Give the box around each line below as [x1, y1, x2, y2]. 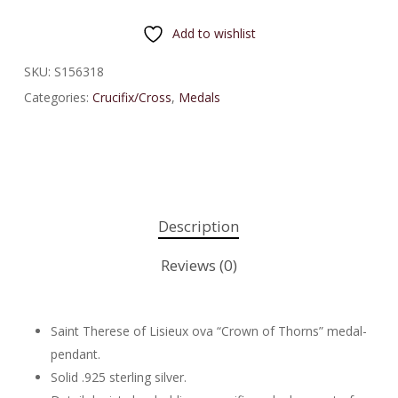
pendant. [50, 346, 100, 363]
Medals [178, 89, 220, 107]
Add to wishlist [171, 25, 256, 43]
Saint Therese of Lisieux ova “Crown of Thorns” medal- [50, 322, 367, 340]
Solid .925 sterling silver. [50, 369, 187, 386]
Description [158, 216, 240, 237]
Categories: [23, 89, 92, 107]
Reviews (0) [160, 255, 237, 276]
